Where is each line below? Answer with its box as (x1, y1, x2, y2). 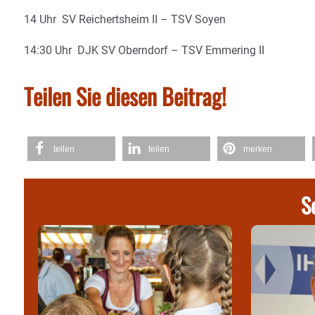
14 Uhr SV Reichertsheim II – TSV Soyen (24, 13, 226, 26)
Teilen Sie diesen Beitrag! (24, 79, 226, 112)
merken (243, 144, 272, 154)
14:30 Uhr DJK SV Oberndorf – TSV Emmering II (24, 44, 264, 57)
